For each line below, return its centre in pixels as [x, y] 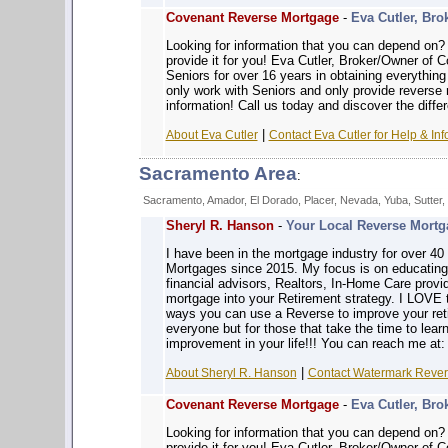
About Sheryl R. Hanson [231, 372]
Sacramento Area [217, 173]
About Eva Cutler [211, 134]
